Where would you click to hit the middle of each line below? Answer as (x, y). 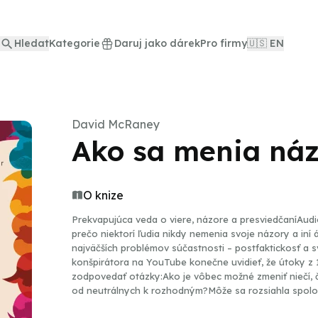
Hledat (32, 43)
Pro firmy (224, 43)
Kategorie (75, 43)
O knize (103, 195)
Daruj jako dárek (157, 43)
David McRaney (116, 124)
